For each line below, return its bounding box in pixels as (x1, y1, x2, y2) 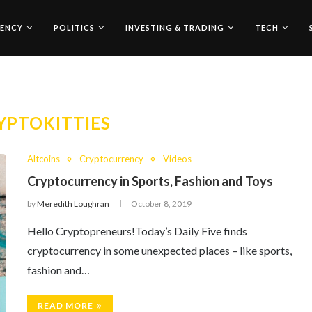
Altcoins (27, 153, 60, 164)
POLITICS (54, 23, 95, 32)
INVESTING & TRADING (125, 23, 224, 32)
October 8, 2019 (131, 198, 192, 209)
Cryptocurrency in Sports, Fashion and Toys (27, 173, 273, 189)
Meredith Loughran (37, 198, 109, 209)
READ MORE (38, 300, 93, 311)
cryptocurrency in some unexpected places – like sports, (27, 244, 292, 257)
